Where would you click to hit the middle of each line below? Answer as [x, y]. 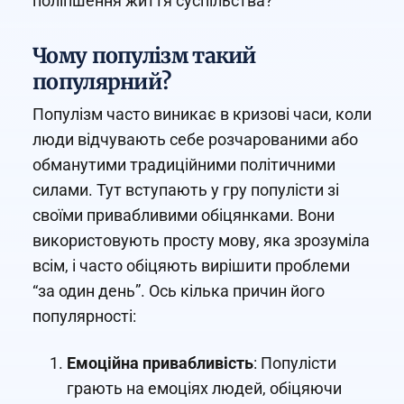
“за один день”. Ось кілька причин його [179, 291]
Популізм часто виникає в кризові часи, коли [202, 115]
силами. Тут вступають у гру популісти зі [186, 190]
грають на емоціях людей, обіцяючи [204, 389]
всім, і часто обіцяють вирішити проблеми [191, 266]
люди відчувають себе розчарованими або [195, 140]
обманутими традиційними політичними [184, 165]
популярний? [102, 82]
